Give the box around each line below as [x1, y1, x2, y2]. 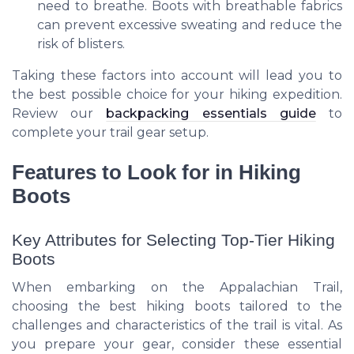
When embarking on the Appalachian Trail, [12, 279, 342, 295]
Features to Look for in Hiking [12, 160, 301, 183]
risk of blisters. [37, 36, 125, 52]
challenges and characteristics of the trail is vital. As [12, 317, 342, 333]
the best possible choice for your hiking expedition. [12, 87, 342, 103]
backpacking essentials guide [106, 106, 316, 122]
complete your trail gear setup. [12, 125, 209, 141]
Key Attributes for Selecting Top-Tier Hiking [12, 230, 335, 249]
